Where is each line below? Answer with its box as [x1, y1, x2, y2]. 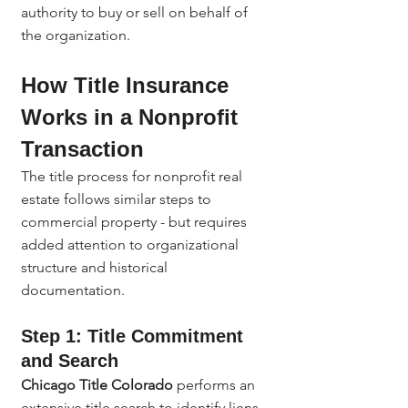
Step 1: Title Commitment [21, 326, 249, 346]
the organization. [21, 26, 130, 44]
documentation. [21, 281, 125, 299]
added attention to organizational [21, 236, 242, 253]
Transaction [21, 137, 144, 161]
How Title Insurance [21, 73, 235, 97]
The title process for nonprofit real [21, 168, 246, 185]
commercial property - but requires [21, 213, 250, 230]
